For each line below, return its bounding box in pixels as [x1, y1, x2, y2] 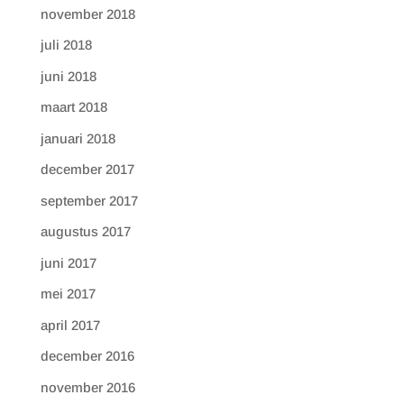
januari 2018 [40, 130, 115, 146]
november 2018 [40, 5, 135, 22]
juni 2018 [40, 68, 96, 84]
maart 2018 [40, 99, 107, 115]
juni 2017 [40, 254, 96, 271]
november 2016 [40, 379, 135, 395]
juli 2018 [40, 37, 92, 52]
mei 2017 [40, 286, 96, 301]
